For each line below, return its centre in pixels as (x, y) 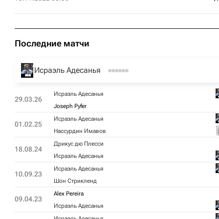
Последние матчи (52, 43)
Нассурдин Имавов (80, 131)
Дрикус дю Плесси (79, 144)
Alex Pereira (69, 194)
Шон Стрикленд (75, 181)
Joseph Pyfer (70, 106)
